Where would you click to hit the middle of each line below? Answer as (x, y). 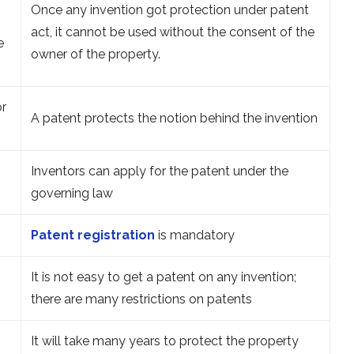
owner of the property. (97, 54)
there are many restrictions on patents (141, 299)
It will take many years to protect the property (165, 341)
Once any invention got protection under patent (170, 9)
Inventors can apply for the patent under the (160, 171)
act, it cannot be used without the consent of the (173, 32)
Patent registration (93, 235)
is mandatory (195, 235)
